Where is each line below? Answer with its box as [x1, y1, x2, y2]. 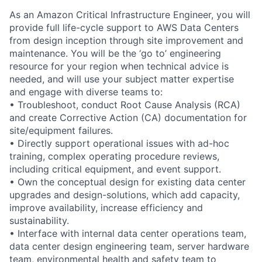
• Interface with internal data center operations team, [9, 227, 246, 239]
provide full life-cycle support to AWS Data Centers [9, 21, 239, 33]
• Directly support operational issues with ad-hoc [9, 137, 229, 149]
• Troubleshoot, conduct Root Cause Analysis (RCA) [9, 98, 240, 111]
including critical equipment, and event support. [9, 163, 221, 175]
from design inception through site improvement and [9, 34, 243, 46]
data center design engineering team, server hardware [9, 240, 249, 252]
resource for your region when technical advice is [9, 60, 229, 72]
